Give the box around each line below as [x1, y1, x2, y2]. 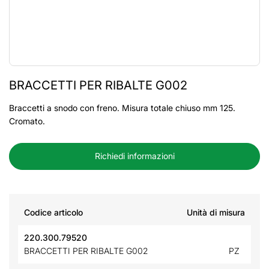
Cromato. [9, 116, 45, 126]
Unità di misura [187, 207, 245, 217]
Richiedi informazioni [94, 151, 175, 161]
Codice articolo [24, 207, 83, 217]
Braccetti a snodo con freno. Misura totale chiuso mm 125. [9, 103, 235, 113]
